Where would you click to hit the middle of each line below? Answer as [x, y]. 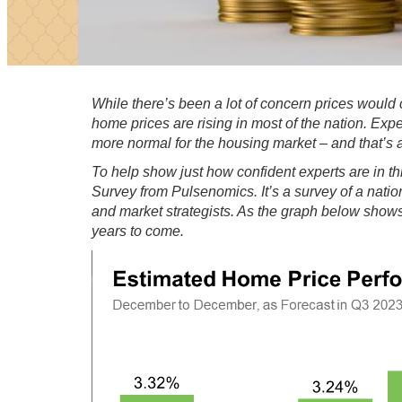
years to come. [138, 231]
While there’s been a [159, 104]
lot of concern [269, 104]
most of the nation [307, 123]
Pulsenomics [213, 192]
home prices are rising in [171, 123]
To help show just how [164, 172]
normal [149, 143]
